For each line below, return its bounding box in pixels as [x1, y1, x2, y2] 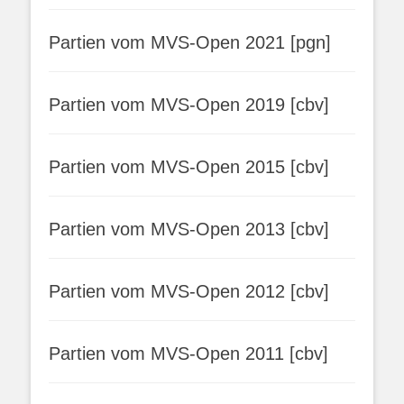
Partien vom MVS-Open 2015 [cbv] [49, 157, 329, 177]
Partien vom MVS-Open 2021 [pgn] [49, 32, 331, 52]
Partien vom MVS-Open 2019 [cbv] [49, 95, 329, 115]
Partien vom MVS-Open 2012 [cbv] [49, 281, 329, 301]
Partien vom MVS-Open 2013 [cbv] [49, 219, 329, 239]
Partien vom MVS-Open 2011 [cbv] [49, 344, 328, 363]
